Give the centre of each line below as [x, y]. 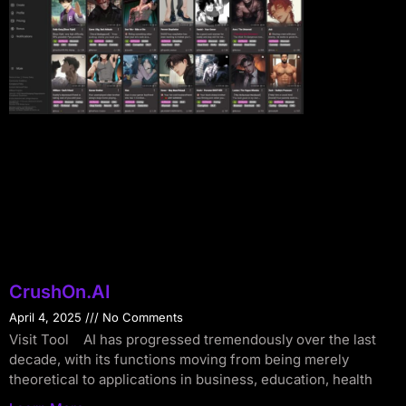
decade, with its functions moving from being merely [179, 360]
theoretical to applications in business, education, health [191, 380]
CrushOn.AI [60, 292]
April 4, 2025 [47, 318]
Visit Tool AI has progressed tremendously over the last [193, 340]
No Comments [141, 318]
